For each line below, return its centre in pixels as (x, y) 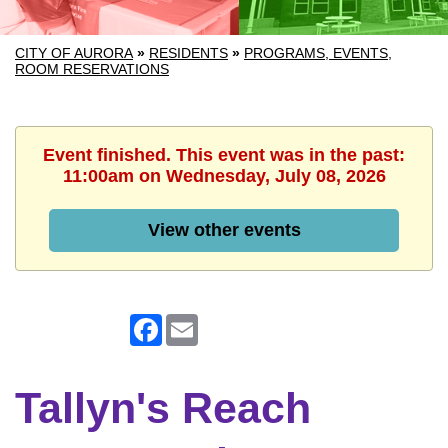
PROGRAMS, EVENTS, (318, 53)
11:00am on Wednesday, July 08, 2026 (224, 176)
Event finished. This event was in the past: (224, 155)
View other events (224, 230)
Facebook (197, 321)
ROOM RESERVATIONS (92, 69)
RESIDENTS (188, 53)
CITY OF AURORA (74, 53)
